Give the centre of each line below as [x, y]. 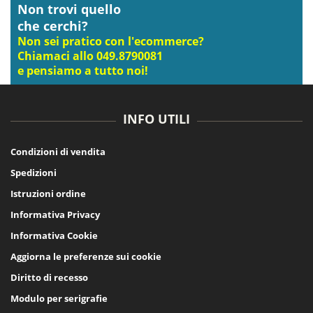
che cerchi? [53, 25]
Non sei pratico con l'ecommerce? [111, 40]
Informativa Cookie [54, 235]
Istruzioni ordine [48, 193]
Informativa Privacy [55, 214]
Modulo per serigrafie [59, 298]
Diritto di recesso [49, 277]
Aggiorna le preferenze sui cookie [86, 256]
